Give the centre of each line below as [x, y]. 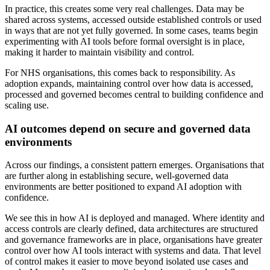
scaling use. [27, 105]
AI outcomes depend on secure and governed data [128, 128]
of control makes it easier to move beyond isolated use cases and [127, 262]
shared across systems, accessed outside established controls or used [133, 20]
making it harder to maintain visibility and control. [99, 52]
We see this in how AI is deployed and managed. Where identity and [135, 218]
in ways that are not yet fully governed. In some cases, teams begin [131, 31]
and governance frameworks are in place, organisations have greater [133, 240]
